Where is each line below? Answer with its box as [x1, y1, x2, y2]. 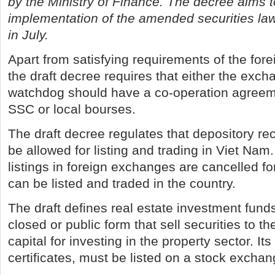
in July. [8, 28, 48, 42]
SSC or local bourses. [8, 102, 136, 116]
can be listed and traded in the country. [8, 176, 236, 190]
